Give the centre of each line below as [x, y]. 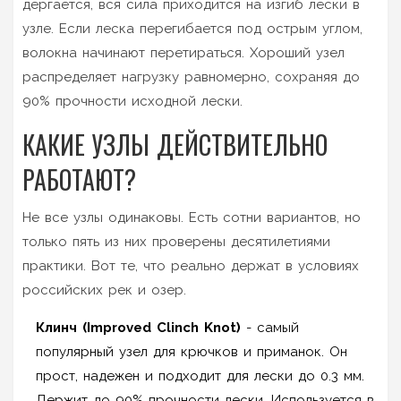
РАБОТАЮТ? [79, 179]
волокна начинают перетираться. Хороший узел [183, 52]
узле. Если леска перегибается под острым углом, [192, 28]
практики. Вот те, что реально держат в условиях [191, 265]
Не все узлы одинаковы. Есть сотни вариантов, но [192, 217]
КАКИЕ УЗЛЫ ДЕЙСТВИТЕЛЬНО [175, 144]
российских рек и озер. [104, 290]
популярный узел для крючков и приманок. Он [192, 351]
